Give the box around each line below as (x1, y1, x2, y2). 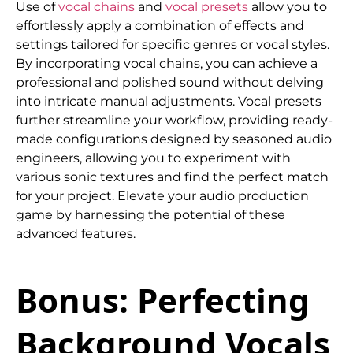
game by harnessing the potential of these (16, 206, 285, 222)
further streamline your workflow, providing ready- (16, 112, 333, 128)
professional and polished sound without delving (16, 74, 324, 90)
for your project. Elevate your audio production (16, 188, 309, 203)
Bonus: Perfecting (16, 277, 310, 323)
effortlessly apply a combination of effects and (16, 17, 304, 33)
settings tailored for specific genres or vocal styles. (16, 36, 329, 52)
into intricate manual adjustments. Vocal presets (16, 93, 321, 109)
